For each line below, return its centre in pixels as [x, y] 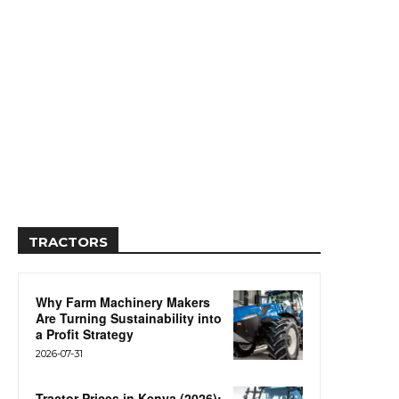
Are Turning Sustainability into [129, 318]
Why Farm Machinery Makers [123, 301]
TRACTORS [68, 241]
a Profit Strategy [85, 334]
